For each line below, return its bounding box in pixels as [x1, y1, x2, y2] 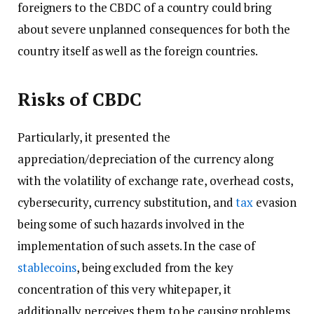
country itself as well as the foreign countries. [18, 43, 258, 60]
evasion [253, 193, 296, 210]
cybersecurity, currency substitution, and [18, 193, 236, 210]
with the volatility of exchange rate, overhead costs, [18, 172, 293, 189]
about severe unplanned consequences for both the [18, 21, 290, 38]
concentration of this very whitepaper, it [18, 280, 231, 297]
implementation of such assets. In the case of [18, 237, 256, 254]
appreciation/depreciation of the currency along [18, 150, 274, 167]
